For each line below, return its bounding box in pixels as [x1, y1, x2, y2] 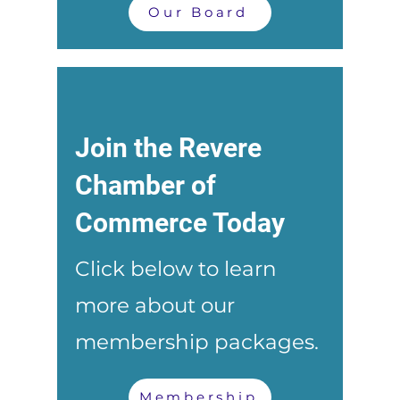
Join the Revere [75, 131, 262, 163]
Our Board [148, 4, 248, 21]
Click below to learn [75, 255, 277, 281]
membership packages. [75, 329, 319, 354]
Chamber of [75, 169, 216, 201]
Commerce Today [75, 206, 285, 238]
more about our [75, 292, 235, 318]
